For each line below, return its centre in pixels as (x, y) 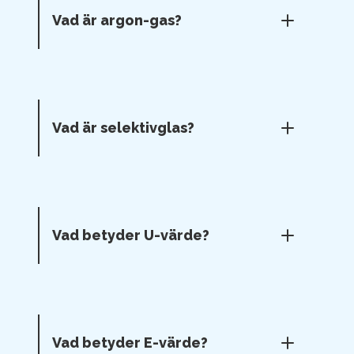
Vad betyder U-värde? (131, 235)
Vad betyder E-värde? (130, 343)
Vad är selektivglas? (123, 128)
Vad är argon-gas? (117, 20)
